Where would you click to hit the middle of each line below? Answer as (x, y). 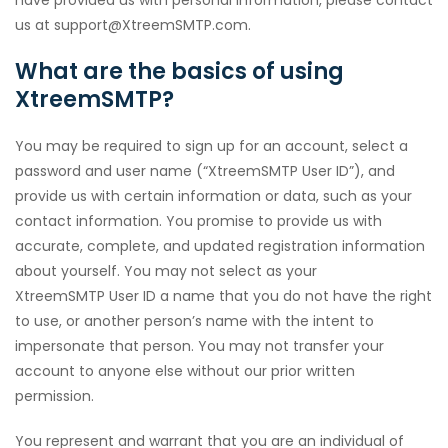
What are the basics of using (179, 71)
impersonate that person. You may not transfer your (199, 346)
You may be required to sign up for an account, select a (211, 146)
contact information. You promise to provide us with (198, 221)
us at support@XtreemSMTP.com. (133, 25)
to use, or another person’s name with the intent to (194, 321)
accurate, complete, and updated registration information (220, 246)
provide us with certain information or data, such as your (213, 196)
